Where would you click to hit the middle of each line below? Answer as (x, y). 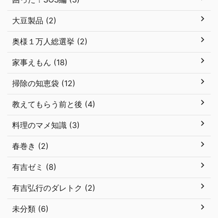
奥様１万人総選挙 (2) (50, 41)
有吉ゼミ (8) (34, 167)
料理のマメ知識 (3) (46, 125)
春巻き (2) (30, 146)
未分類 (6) (30, 209)
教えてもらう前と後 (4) (54, 104)
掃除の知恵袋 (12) (44, 83)
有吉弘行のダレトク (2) (54, 188)
